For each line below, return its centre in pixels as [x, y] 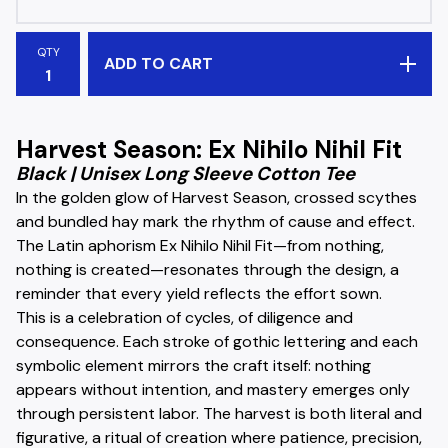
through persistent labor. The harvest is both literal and [219, 413]
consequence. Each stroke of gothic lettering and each [217, 341]
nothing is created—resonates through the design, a [207, 269]
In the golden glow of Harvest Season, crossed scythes [216, 197]
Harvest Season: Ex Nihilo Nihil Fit [209, 149]
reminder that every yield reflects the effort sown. [199, 293]
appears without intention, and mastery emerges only [213, 389]
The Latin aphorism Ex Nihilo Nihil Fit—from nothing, [200, 245]
